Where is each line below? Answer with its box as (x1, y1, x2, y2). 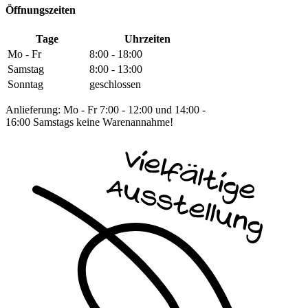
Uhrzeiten (124, 33, 170, 45)
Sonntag (8, 78, 43, 91)
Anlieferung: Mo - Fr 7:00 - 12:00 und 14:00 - (5, 104, 206, 116)
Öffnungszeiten (5, 4, 76, 16)
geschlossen (89, 78, 141, 91)
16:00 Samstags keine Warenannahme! (5, 116, 173, 129)
